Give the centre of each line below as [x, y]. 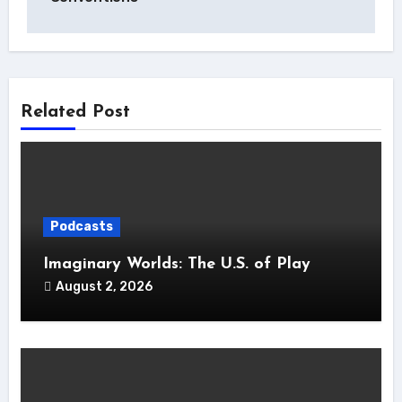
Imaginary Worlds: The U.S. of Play [176, 264]
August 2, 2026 [104, 287]
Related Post [75, 112]
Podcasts [81, 227]
